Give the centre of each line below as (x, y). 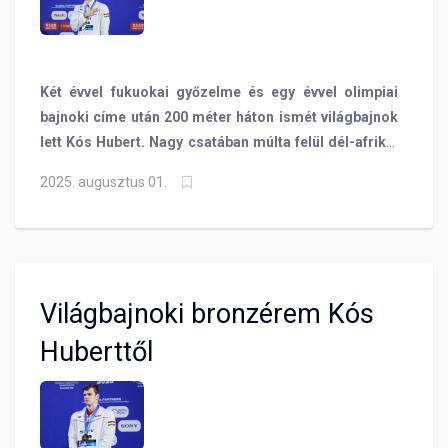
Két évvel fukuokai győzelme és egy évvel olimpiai (219, 91)
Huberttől (96, 351)
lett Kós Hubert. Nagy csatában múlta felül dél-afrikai (219, 141)
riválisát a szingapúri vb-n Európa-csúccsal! (185, 166)
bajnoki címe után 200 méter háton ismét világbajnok (219, 116)
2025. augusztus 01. (103, 181)
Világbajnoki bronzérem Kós (207, 313)
